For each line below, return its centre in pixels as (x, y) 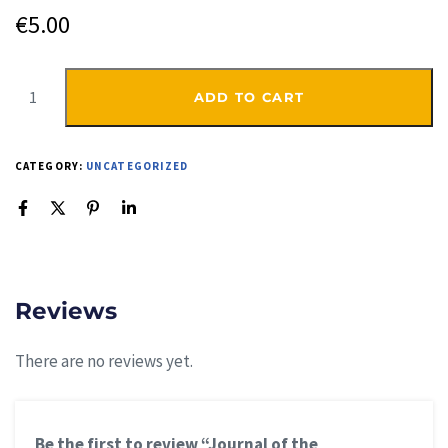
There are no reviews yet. (104, 361)
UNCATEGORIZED (137, 165)
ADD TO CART (249, 96)
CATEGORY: (50, 165)
